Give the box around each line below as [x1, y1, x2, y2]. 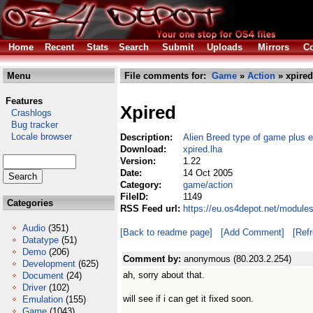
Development [22, 259, 75, 269]
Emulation [22, 294, 63, 305]
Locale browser [3, 131, 72, 142]
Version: [120, 156, 159, 166]
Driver [22, 282, 46, 293]
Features [6, 96, 43, 106]
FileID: [120, 191, 151, 202]
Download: [120, 144, 169, 154]
